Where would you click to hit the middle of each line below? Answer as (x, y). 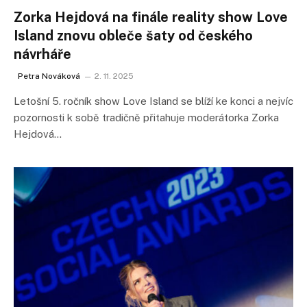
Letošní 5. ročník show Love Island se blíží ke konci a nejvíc (153, 101)
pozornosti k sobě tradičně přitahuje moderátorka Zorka (146, 118)
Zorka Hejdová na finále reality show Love (151, 17)
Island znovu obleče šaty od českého (133, 36)
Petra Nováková (49, 76)
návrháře (42, 54)
